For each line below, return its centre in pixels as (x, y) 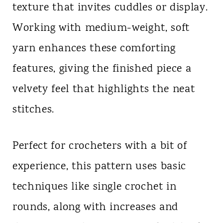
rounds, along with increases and (95, 207)
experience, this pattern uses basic (99, 167)
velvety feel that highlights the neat (104, 89)
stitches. (33, 110)
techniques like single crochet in (94, 187)
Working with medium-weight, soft (101, 28)
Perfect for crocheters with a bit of (100, 146)
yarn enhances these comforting (94, 49)
